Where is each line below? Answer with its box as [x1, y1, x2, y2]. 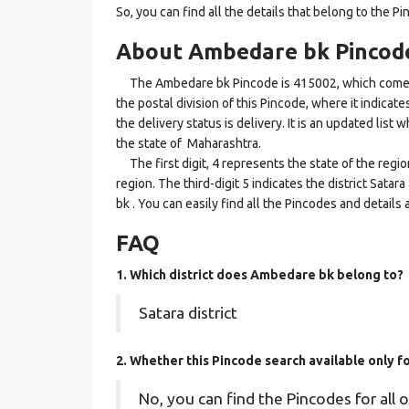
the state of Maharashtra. [116, 136, 261, 151]
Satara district [139, 304, 237, 321]
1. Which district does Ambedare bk [116, 267, 337, 282]
